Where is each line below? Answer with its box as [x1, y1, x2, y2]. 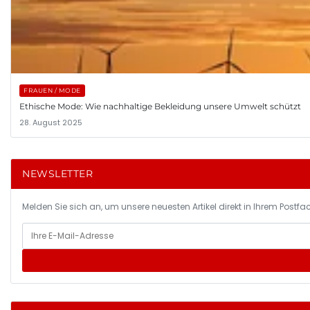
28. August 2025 [19, 116, 82, 128]
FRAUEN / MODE [24, 86, 81, 94]
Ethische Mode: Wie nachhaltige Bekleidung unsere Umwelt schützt [19, 100, 301, 111]
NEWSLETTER [22, 167, 93, 180]
